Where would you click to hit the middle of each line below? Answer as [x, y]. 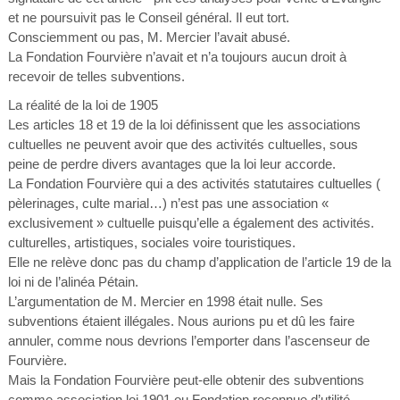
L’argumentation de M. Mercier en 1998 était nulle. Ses [165, 301]
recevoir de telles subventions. [96, 76]
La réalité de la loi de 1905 [83, 105]
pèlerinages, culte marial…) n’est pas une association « [168, 203]
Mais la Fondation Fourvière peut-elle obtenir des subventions [186, 380]
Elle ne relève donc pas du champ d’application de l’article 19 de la [199, 262]
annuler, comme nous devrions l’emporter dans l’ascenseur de [188, 341]
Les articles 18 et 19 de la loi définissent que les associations [184, 125]
